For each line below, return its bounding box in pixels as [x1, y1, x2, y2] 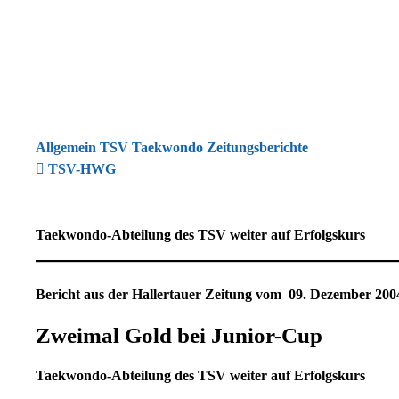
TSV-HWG [45, 161, 116, 176]
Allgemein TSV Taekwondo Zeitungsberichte [36, 140, 308, 155]
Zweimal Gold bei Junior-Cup [36, 322, 322, 347]
